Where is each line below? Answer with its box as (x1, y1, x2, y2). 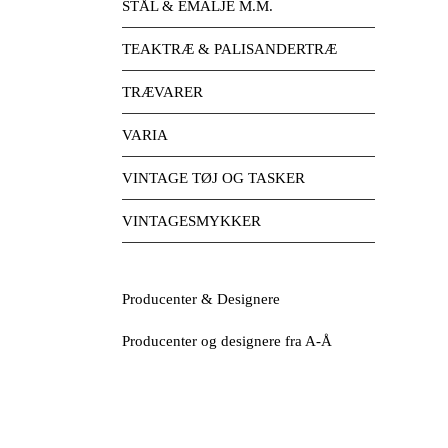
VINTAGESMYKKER (122, 213, 261, 229)
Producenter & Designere (122, 291, 280, 307)
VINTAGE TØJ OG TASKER (122, 170, 305, 186)
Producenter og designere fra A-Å (122, 332, 332, 349)
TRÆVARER (122, 84, 203, 100)
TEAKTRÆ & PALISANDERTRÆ (122, 41, 337, 57)
